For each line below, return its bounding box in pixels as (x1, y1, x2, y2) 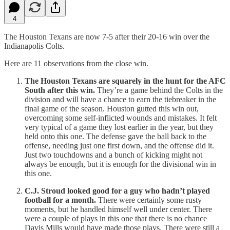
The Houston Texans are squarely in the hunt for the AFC (25, 76, 226, 85)
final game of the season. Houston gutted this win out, (25, 104, 199, 113)
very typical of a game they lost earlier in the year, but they (25, 122, 214, 131)
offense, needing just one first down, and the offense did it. (25, 141, 214, 150)
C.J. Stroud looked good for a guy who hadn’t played (25, 186, 210, 195)
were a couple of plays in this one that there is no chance (25, 214, 207, 223)
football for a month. (25, 195, 96, 204)
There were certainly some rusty (96, 195, 202, 204)
